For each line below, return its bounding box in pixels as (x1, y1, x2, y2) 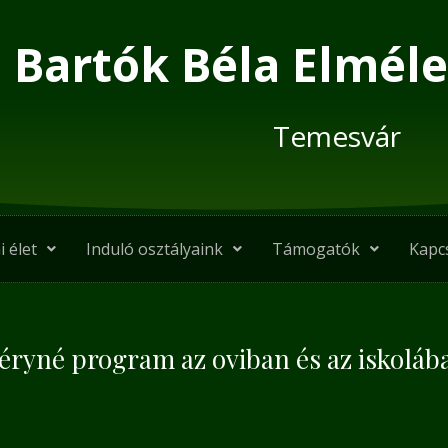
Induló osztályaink (85, 238, 223, 260)
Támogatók (271, 238, 360, 260)
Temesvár (273, 117, 402, 155)
